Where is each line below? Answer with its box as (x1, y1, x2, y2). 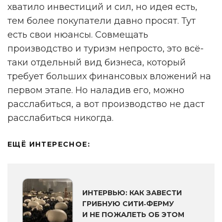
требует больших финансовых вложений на (7, 71, 211, 82)
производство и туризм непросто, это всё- (7, 43, 204, 55)
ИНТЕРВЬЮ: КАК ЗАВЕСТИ (82, 188, 182, 198)
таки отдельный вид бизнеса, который (7, 57, 186, 68)
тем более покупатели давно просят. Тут (7, 15, 196, 27)
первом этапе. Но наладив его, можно (7, 85, 184, 96)
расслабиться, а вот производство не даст (7, 99, 205, 110)
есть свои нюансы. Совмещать (7, 29, 148, 41)
